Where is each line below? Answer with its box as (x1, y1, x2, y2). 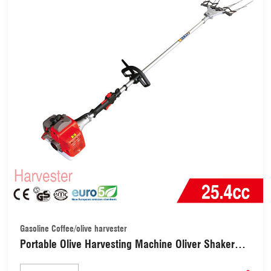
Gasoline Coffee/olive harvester (20, 224, 128, 234)
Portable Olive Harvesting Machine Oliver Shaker (20, 238, 235, 251)
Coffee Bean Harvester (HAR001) (20, 253, 166, 266)
